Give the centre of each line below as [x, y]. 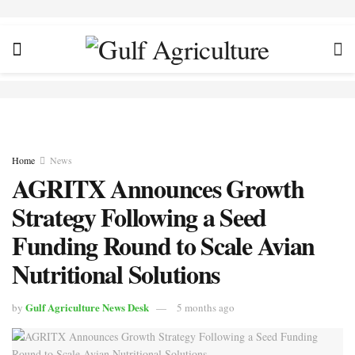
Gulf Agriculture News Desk [87, 307]
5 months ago [206, 307]
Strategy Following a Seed [139, 217]
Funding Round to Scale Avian [164, 245]
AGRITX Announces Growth [158, 188]
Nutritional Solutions [116, 274]
